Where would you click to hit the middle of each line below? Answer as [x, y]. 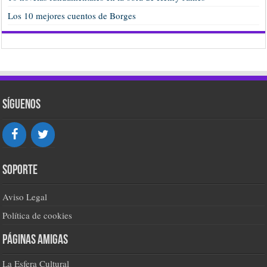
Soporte [20, 170]
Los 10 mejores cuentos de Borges [72, 15]
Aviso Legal [25, 196]
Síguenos [22, 105]
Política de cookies [38, 215]
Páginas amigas [35, 240]
